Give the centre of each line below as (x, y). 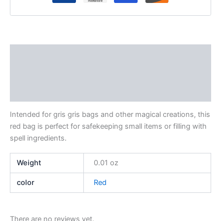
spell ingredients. (38, 138)
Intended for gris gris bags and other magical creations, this (110, 115)
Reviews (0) (31, 92)
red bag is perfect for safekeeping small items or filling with (108, 127)
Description (31, 54)
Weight (29, 163)
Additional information (49, 73)
